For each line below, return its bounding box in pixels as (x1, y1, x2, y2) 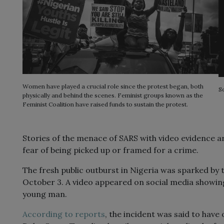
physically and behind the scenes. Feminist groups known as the (22, 91, 203, 99)
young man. (22, 189, 67, 199)
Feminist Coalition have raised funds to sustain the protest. (22, 100, 188, 108)
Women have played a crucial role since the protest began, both (22, 82, 203, 90)
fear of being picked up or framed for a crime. (22, 145, 198, 155)
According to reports (22, 209, 105, 219)
